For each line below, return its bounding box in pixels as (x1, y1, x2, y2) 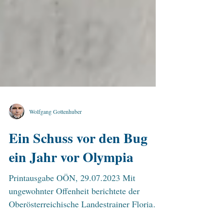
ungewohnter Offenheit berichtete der (9, 202, 140, 214)
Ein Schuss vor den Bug (9, 145, 147, 165)
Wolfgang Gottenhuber (29, 125, 82, 133)
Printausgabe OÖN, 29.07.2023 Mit (9, 189, 135, 201)
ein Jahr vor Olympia (9, 164, 133, 184)
